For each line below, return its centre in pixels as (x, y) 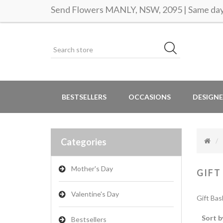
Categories (84, 142)
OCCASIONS (150, 97)
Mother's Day (92, 168)
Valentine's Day (95, 194)
